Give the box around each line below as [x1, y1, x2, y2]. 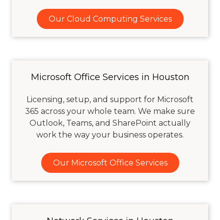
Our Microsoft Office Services [53, 158, 167, 167]
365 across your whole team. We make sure [25, 107, 195, 116]
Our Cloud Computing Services [48, 14, 172, 24]
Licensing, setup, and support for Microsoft [27, 95, 193, 105]
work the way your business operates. [36, 130, 184, 140]
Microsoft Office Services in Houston [30, 72, 190, 83]
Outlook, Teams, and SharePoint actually [29, 118, 191, 128]
